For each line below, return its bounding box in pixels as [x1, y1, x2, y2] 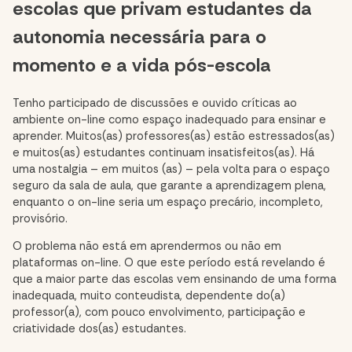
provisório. [13, 211, 68, 226]
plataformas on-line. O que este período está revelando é [13, 255, 325, 271]
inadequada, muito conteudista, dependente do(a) [13, 288, 285, 304]
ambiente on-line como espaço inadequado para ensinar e [13, 112, 326, 127]
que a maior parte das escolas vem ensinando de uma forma [13, 272, 336, 288]
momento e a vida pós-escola [13, 52, 271, 77]
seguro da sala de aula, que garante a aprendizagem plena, [13, 178, 326, 193]
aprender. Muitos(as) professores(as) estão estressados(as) [13, 128, 335, 144]
